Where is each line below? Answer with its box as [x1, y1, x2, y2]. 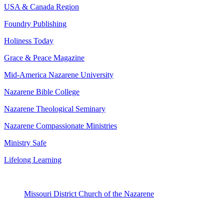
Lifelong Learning [4, 155, 61, 164]
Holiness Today [4, 36, 53, 45]
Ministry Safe [4, 138, 46, 147]
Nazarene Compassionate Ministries [4, 121, 117, 130]
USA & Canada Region [4, 2, 79, 11]
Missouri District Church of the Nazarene [24, 189, 154, 198]
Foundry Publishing [4, 19, 66, 28]
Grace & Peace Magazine [4, 53, 84, 62]
